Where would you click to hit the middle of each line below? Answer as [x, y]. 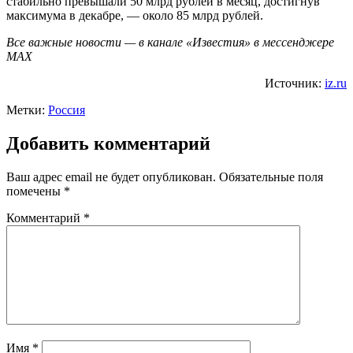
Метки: [27, 110]
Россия [67, 110]
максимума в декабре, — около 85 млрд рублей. [135, 15]
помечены [35, 191]
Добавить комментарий [108, 143]
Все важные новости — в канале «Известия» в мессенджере [170, 42]
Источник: [295, 83]
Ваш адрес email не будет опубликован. [111, 176]
